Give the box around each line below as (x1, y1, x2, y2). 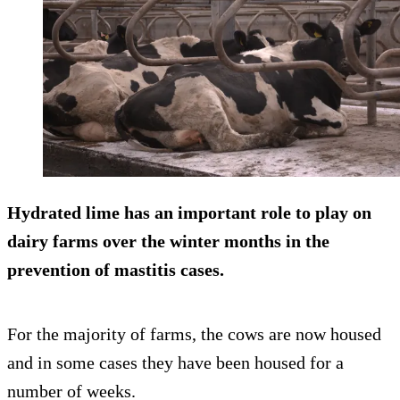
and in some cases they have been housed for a (7, 353, 344, 373)
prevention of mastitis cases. (7, 260, 224, 280)
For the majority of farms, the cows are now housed (7, 324, 381, 345)
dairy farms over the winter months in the (7, 231, 329, 252)
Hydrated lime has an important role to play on (7, 203, 371, 223)
